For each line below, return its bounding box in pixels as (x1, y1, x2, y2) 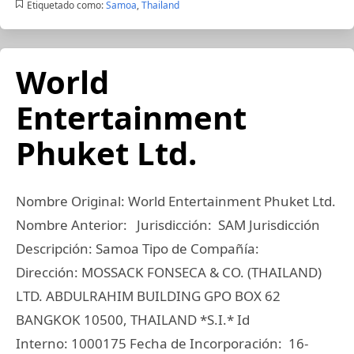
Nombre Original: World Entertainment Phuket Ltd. (16, 192, 336, 210)
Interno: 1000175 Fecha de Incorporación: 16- (16, 334, 308, 352)
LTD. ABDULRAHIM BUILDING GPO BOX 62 (16, 287, 281, 305)
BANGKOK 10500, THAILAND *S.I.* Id (16, 311, 250, 329)
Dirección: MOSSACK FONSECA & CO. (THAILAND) (16, 263, 322, 281)
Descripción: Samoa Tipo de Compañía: (16, 239, 262, 258)
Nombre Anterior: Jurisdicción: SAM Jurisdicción (16, 216, 320, 234)
